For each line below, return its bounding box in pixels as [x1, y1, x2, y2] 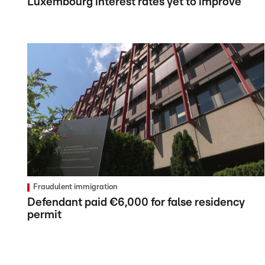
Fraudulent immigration [33, 183, 117, 192]
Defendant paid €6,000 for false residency [27, 197, 245, 209]
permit [27, 209, 62, 221]
